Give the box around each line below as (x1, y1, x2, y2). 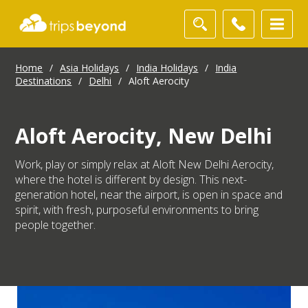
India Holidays (136, 61, 199, 75)
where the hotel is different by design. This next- (15, 172, 247, 188)
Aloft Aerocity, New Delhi (15, 122, 273, 151)
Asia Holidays (60, 61, 120, 75)
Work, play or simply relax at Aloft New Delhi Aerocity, (15, 157, 274, 173)
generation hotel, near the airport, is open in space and (15, 187, 283, 203)
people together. (15, 217, 99, 233)
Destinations (15, 74, 72, 88)
